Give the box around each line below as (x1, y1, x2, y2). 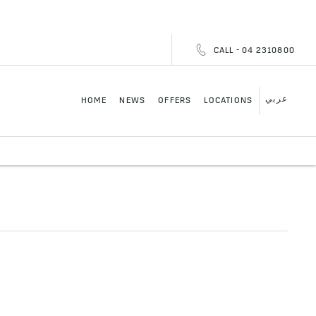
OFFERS (158, 96, 192, 105)
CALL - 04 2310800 (213, 47, 295, 55)
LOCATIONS (204, 96, 253, 105)
